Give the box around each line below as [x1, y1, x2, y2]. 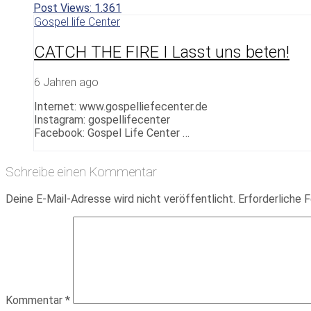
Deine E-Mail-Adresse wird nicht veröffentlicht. [6, 192, 235, 206]
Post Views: [33, 1, 92, 15]
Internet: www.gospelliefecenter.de [34, 99, 208, 113]
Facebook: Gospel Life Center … [34, 126, 190, 140]
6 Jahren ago [34, 75, 99, 89]
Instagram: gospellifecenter [34, 112, 170, 126]
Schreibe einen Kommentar [6, 164, 157, 180]
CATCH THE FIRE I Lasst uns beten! [34, 42, 289, 62]
